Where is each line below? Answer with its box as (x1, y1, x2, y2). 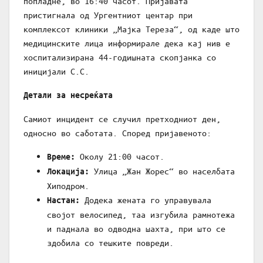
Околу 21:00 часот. (75, 151, 164, 162)
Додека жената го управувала (80, 194, 211, 205)
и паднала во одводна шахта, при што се (47, 223, 225, 234)
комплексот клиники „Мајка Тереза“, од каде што (23, 23, 240, 35)
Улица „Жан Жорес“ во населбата (89, 166, 235, 177)
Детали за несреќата (23, 90, 113, 100)
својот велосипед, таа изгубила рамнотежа (47, 209, 235, 220)
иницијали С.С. (23, 66, 89, 77)
